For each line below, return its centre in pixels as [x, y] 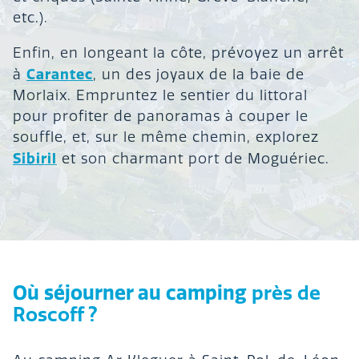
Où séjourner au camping [132, 292]
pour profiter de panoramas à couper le [161, 117]
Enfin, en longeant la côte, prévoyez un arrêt [178, 53]
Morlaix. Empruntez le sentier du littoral [160, 96]
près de [286, 292]
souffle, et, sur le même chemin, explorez [166, 137]
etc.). [30, 18]
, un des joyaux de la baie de [199, 75]
